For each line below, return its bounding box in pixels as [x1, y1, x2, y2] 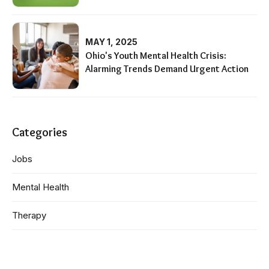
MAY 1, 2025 [85, 36, 138, 47]
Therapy [12, 209, 46, 221]
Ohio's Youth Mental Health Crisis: [85, 50, 227, 62]
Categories [12, 125, 67, 140]
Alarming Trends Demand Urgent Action [85, 63, 249, 75]
